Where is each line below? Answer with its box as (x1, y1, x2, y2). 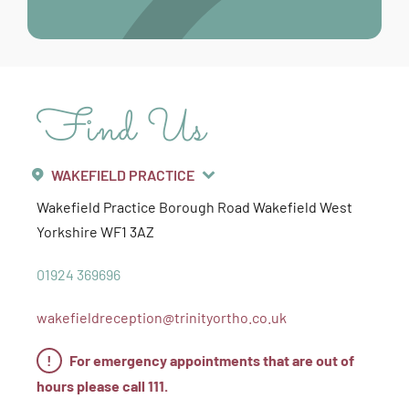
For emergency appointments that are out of (67, 351, 354, 369)
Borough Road (159, 197, 250, 215)
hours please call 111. (37, 376, 168, 394)
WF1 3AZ (98, 222, 154, 240)
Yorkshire (37, 222, 98, 240)
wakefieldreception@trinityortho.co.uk (37, 308, 287, 326)
